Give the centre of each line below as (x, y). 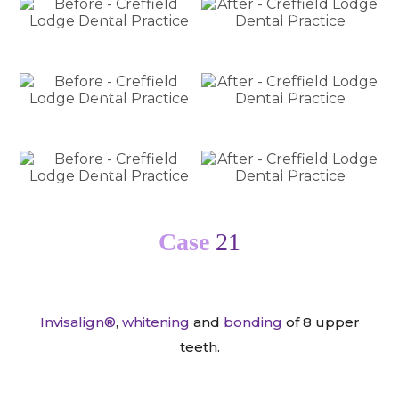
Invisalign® (77, 322)
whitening (155, 322)
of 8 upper (321, 322)
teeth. (199, 346)
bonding (252, 322)
